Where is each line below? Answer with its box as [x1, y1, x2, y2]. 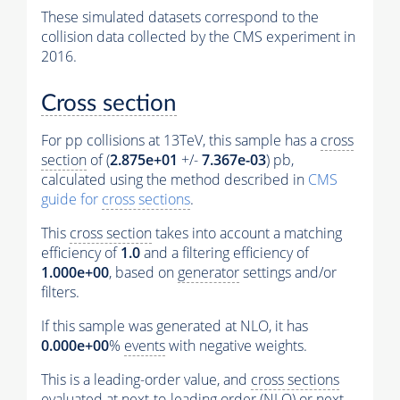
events [124, 336, 165, 356]
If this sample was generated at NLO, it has [41, 316, 308, 337]
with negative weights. [165, 336, 307, 356]
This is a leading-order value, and [41, 370, 251, 390]
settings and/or [239, 262, 337, 283]
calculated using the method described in [41, 170, 308, 190]
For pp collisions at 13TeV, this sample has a [41, 130, 321, 151]
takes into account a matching [152, 223, 342, 244]
